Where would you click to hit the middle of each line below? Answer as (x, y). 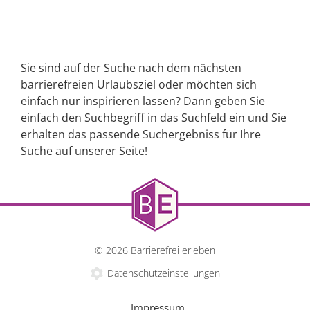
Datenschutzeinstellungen (163, 273)
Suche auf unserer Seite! (84, 151)
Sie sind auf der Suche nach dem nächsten (131, 68)
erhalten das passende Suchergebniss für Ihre (141, 135)
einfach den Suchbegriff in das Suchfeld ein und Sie (154, 118)
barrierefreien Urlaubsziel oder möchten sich (139, 85)
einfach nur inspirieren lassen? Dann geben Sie (143, 101)
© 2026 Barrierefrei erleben (155, 250)
